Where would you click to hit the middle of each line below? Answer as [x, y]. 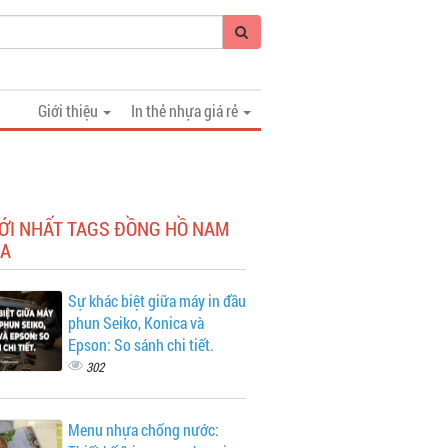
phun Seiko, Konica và [135, 322]
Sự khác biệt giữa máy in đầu [156, 300]
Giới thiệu [69, 110]
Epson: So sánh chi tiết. [140, 344]
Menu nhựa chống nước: [143, 429]
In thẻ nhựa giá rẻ [186, 110]
